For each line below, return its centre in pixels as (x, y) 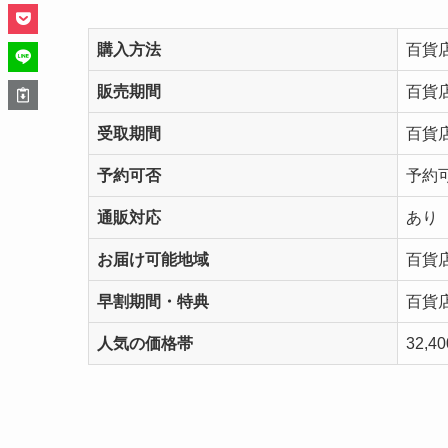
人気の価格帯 (145, 343)
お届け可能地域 (153, 259)
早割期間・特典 (153, 301)
